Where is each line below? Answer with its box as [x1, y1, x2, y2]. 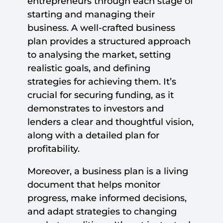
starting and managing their [27, 9, 155, 20]
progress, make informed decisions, [27, 193, 187, 204]
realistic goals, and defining [27, 63, 150, 74]
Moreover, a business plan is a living [27, 166, 188, 177]
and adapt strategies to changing [27, 206, 177, 218]
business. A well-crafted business [27, 22, 175, 34]
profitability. [27, 143, 80, 155]
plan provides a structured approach [27, 36, 191, 47]
